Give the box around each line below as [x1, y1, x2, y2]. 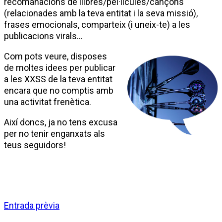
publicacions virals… [4, 31, 83, 41]
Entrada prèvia [4, 200, 59, 211]
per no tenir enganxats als [4, 128, 105, 139]
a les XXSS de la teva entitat [4, 74, 112, 84]
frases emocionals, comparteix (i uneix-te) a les [4, 19, 190, 30]
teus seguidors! [4, 140, 66, 150]
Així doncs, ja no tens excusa [4, 117, 117, 127]
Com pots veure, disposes [4, 51, 107, 61]
